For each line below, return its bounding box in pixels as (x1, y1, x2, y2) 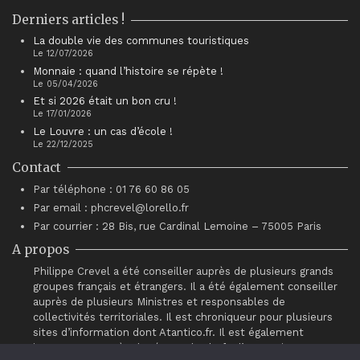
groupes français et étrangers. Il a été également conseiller (33, 280, 337, 293)
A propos (12, 241, 69, 257)
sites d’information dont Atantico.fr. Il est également (33, 326, 304, 339)
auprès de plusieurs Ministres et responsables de (33, 296, 285, 309)
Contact (12, 159, 61, 175)
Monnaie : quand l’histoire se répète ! (33, 64, 223, 77)
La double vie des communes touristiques (33, 35, 249, 47)
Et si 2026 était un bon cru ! (33, 95, 177, 108)
